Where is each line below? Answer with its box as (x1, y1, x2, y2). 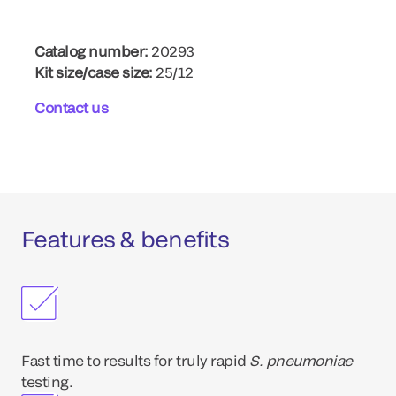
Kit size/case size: (34, 64, 153, 80)
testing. (21, 373, 73, 390)
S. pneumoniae (249, 352, 354, 369)
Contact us (34, 99, 109, 116)
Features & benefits (21, 225, 229, 252)
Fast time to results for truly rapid (21, 352, 250, 369)
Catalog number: (34, 42, 148, 59)
